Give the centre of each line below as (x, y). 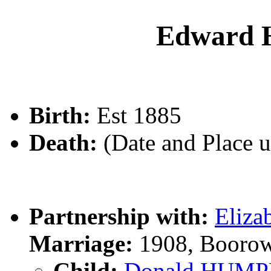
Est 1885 (136, 115)
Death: (63, 142)
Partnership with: (119, 216)
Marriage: (81, 243)
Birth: (60, 115)
